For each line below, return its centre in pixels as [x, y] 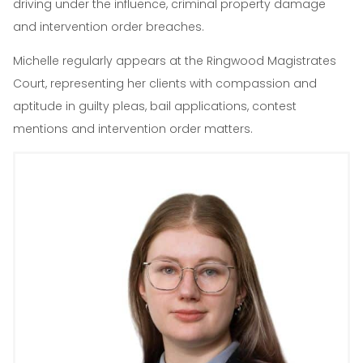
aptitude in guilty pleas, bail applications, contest [155, 106]
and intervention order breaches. [109, 26]
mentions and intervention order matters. [133, 128]
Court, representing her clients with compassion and [165, 83]
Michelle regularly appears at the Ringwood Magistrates [175, 60]
